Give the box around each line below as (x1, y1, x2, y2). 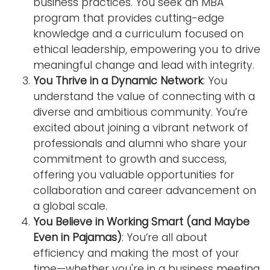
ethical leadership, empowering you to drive (33, 42, 260, 57)
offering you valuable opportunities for (33, 168, 234, 183)
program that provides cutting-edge (33, 11, 224, 26)
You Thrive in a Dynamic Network (33, 74, 203, 89)
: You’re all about (122, 230, 207, 245)
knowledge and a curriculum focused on (33, 27, 243, 42)
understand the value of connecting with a (33, 89, 255, 104)
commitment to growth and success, (33, 152, 227, 167)
